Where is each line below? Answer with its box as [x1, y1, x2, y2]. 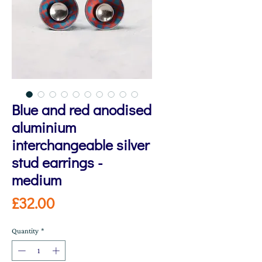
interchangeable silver [12, 135, 149, 154]
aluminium [12, 117, 76, 137]
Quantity [12, 226, 39, 235]
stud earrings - [12, 152, 103, 172]
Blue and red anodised [12, 99, 151, 119]
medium [12, 170, 61, 189]
